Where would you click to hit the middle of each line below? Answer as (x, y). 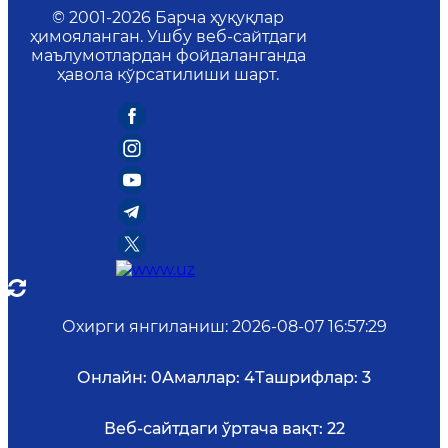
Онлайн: (112, 378)
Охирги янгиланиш (143, 327)
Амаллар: (201, 378)
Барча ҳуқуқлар (219, 18)
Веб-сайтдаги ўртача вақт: (213, 429)
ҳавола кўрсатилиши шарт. (168, 75)
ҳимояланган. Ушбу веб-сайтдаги (168, 37)
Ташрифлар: (306, 378)
